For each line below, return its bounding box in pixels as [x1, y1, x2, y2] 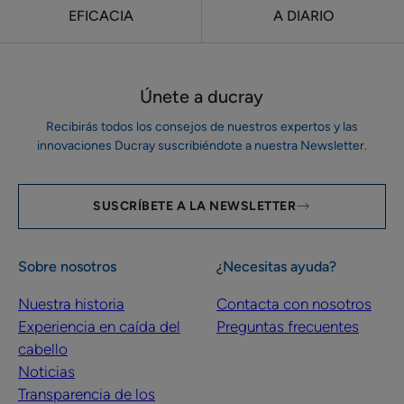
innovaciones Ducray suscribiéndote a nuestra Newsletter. [36, 138, 367, 153]
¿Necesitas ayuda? [216, 258, 336, 275]
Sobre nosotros [18, 258, 116, 275]
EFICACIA [68, 7, 133, 24]
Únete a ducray [140, 86, 264, 107]
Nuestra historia [18, 295, 124, 313]
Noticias [18, 363, 75, 381]
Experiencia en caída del [18, 317, 180, 335]
